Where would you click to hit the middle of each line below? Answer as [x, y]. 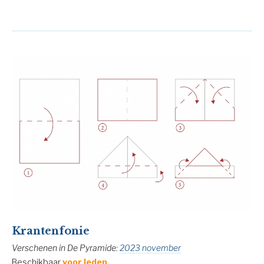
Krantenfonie [51, 231]
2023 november [150, 248]
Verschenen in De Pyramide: [66, 248]
